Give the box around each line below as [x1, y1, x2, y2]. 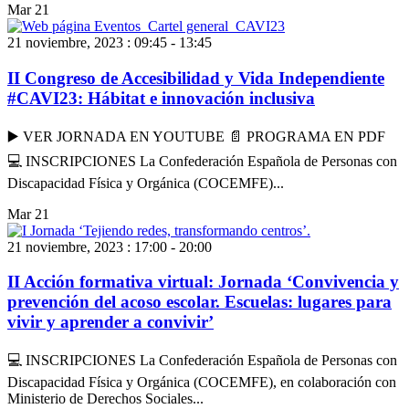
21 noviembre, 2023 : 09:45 [7, 35, 167, 51]
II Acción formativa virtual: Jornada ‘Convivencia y [7, 272, 399, 292]
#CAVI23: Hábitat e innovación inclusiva [7, 88, 315, 108]
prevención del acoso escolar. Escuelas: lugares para [7, 292, 392, 312]
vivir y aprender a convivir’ [7, 312, 214, 332]
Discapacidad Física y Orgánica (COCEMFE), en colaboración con [7, 373, 396, 390]
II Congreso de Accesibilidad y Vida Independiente [7, 68, 384, 88]
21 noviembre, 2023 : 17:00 [7, 238, 167, 255]
